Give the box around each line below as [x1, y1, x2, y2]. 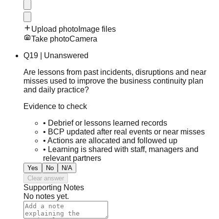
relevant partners [43, 153, 101, 162]
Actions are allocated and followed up [47, 136, 177, 145]
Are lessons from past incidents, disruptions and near [23, 67, 206, 76]
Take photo [31, 34, 69, 43]
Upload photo [31, 24, 78, 33]
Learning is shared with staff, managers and [48, 145, 198, 153]
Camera [69, 34, 97, 43]
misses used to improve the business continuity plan [23, 76, 203, 85]
